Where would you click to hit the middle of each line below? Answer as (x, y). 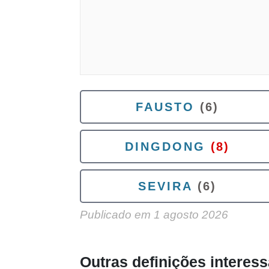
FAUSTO (165, 107)
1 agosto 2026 (191, 215)
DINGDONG (165, 147)
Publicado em (117, 215)
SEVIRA (165, 186)
